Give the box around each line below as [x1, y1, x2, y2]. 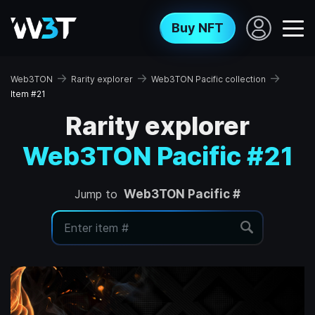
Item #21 [11, 89, 46, 99]
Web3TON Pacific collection [151, 73, 266, 84]
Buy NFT [172, 20, 224, 35]
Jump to [75, 187, 121, 201]
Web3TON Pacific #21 [22, 141, 293, 172]
